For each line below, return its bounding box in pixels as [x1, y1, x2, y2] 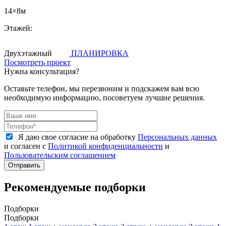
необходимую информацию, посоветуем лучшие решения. [4, 93, 205, 102]
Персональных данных [138, 132, 217, 141]
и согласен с [4, 141, 48, 150]
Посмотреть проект [4, 58, 71, 67]
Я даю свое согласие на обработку [16, 132, 138, 141]
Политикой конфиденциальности [48, 141, 163, 150]
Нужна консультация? [4, 67, 79, 76]
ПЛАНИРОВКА [71, 48, 129, 58]
